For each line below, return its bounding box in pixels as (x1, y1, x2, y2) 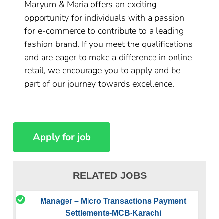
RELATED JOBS (72, 170, 147, 181)
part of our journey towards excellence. (24, 78, 175, 89)
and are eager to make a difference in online (24, 51, 192, 63)
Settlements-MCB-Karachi (65, 208, 161, 217)
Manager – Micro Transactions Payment (40, 197, 187, 205)
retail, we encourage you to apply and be (24, 65, 181, 76)
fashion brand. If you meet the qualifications (24, 38, 193, 50)
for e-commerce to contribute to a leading (24, 25, 184, 37)
